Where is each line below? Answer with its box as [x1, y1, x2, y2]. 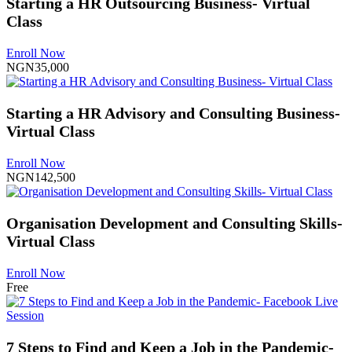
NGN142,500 [6, 170, 75, 184]
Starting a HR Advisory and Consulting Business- [6, 104, 340, 122]
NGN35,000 [6, 60, 69, 74]
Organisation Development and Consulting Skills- [6, 214, 343, 232]
